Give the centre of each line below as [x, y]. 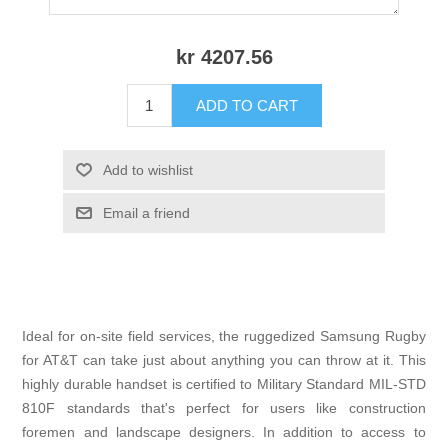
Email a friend [146, 213]
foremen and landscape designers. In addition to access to [224, 432]
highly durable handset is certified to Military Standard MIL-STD [224, 384]
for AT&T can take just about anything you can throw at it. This [224, 360]
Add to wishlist [147, 170]
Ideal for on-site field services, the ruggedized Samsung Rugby [224, 336]
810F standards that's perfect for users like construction [224, 408]
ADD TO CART [246, 106]
